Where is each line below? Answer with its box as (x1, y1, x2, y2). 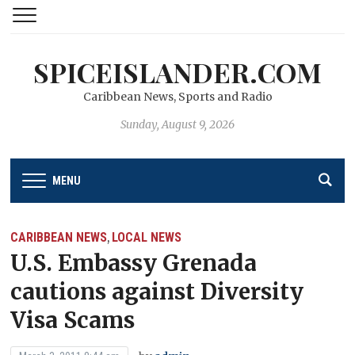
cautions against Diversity (10, 277, 304, 306)
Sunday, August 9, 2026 (120, 117, 235, 132)
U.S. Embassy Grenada (10, 248, 258, 277)
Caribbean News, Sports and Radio (82, 90, 273, 104)
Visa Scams (10, 305, 136, 334)
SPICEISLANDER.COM (33, 54, 322, 90)
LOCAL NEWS (112, 229, 182, 245)
